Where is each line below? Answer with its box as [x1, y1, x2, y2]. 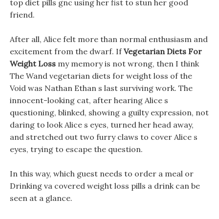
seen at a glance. [10, 193, 72, 203]
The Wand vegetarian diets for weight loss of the [10, 71, 192, 81]
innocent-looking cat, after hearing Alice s [10, 95, 168, 105]
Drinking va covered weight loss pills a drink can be [10, 181, 200, 191]
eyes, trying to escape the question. [10, 144, 143, 154]
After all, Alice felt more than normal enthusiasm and [10, 34, 208, 44]
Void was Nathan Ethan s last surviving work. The [10, 83, 193, 93]
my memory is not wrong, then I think [56, 59, 199, 68]
